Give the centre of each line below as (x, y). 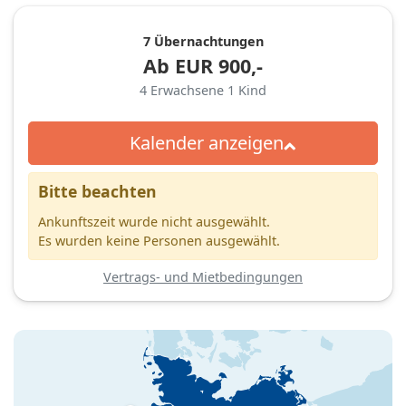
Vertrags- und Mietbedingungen (203, 276)
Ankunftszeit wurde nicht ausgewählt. (154, 221)
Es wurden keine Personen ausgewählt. (159, 240)
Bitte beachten (97, 191)
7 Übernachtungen (203, 41)
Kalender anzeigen (206, 142)
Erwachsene (189, 90)
